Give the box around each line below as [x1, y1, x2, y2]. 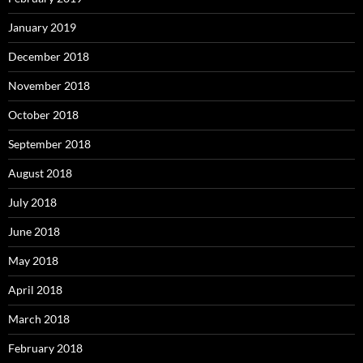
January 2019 [8, 20, 76, 34]
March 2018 [8, 312, 70, 326]
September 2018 [8, 137, 91, 151]
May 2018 [8, 254, 58, 267]
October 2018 [8, 108, 79, 122]
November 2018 [8, 79, 90, 92]
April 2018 [8, 283, 62, 297]
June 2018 [8, 224, 60, 238]
